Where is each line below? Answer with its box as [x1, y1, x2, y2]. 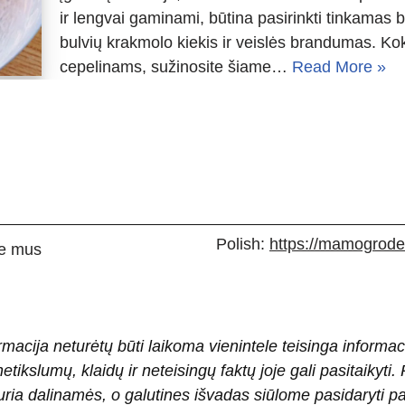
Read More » [292, 58, 386, 77]
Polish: [216, 235, 269, 254]
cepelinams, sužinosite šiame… [60, 58, 292, 77]
